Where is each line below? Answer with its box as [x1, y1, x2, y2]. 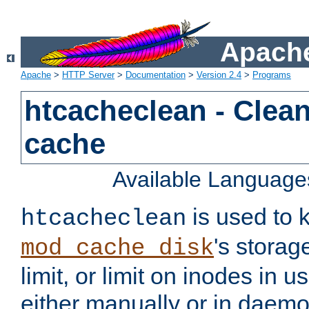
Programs [252, 70, 291, 81]
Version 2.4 [197, 70, 241, 81]
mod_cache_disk [21, 235, 214, 262]
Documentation [126, 70, 186, 81]
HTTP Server [62, 70, 114, 81]
